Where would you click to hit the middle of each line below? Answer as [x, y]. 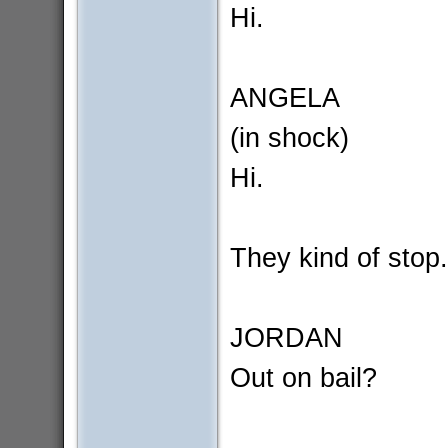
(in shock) [289, 138]
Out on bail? [303, 378]
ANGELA [284, 98]
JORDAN [286, 338]
